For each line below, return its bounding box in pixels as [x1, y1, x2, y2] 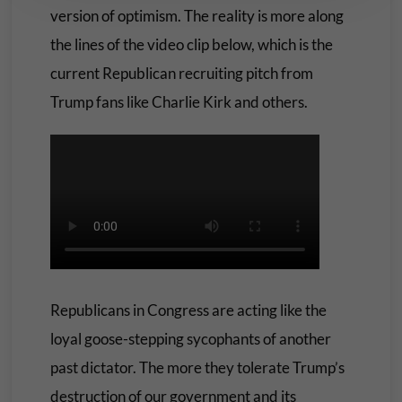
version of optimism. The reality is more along [49, 6, 344, 25]
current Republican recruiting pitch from [49, 64, 313, 83]
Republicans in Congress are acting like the [49, 301, 327, 319]
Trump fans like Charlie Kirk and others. [49, 92, 308, 111]
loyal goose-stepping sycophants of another [49, 329, 331, 348]
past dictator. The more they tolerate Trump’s [49, 358, 345, 377]
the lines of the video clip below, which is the [49, 35, 333, 54]
